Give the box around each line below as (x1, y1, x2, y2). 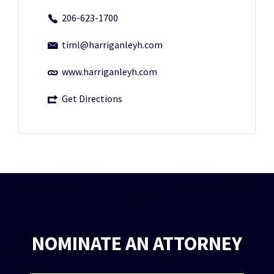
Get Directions (62, 92, 122, 105)
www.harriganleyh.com (62, 65, 157, 78)
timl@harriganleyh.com (62, 39, 163, 51)
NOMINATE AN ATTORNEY (32, 231, 242, 256)
